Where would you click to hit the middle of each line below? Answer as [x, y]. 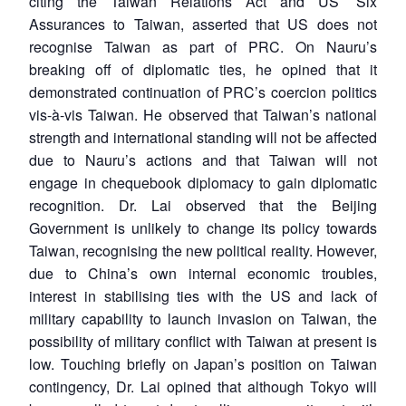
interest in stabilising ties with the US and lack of [203, 296]
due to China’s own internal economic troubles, [203, 274]
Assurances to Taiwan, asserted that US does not [203, 24]
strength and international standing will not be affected [203, 138]
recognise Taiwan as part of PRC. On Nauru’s [203, 47]
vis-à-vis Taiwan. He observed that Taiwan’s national [203, 115]
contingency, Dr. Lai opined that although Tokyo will [203, 387]
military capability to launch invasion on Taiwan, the [203, 319]
